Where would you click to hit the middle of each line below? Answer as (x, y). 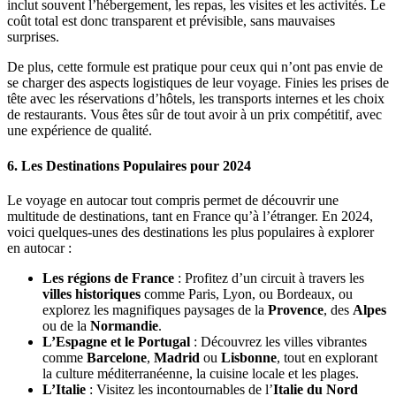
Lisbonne (249, 358)
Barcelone (117, 358)
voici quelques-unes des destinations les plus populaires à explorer (190, 232)
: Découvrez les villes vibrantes (278, 342)
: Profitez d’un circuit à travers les (269, 278)
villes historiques (91, 294)
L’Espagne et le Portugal (116, 342)
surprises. (33, 37)
